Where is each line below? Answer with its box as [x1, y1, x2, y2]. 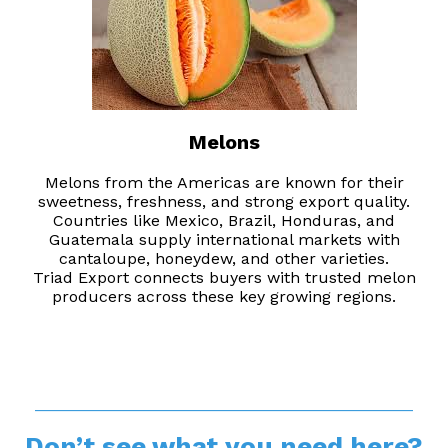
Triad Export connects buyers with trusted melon [32, 268, 416, 288]
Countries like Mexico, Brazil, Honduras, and [53, 211, 395, 231]
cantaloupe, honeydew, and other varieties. [59, 249, 389, 269]
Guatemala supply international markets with [48, 230, 400, 250]
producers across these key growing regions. [52, 287, 396, 307]
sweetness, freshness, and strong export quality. [38, 192, 410, 212]
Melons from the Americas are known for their [44, 173, 404, 193]
